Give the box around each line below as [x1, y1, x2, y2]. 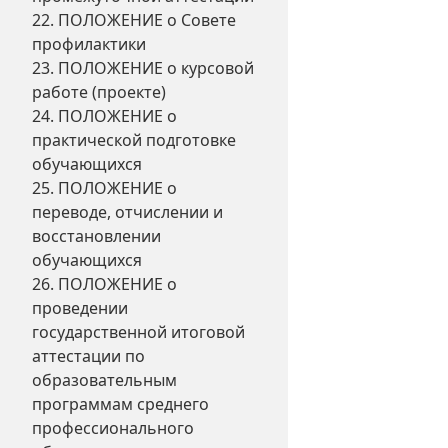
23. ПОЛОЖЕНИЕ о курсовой [32, 57, 254, 79]
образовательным [32, 369, 177, 391]
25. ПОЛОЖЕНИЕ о [32, 177, 177, 199]
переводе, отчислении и [32, 201, 223, 223]
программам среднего [32, 393, 209, 415]
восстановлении [32, 225, 161, 247]
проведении [32, 297, 128, 319]
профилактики [32, 33, 146, 55]
